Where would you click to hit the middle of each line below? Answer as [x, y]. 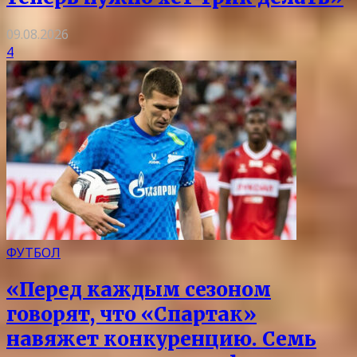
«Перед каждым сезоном [139, 289]
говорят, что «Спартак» [131, 314]
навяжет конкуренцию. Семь [161, 339]
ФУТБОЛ [33, 252]
